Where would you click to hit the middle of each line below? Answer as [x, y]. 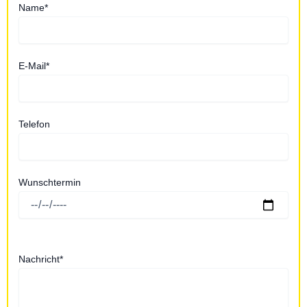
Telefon [34, 124]
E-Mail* [34, 66]
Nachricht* [41, 259]
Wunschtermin [50, 183]
